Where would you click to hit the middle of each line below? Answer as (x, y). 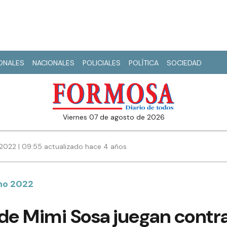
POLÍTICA (144, 63)
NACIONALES (53, 63)
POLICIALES (102, 63)
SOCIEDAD (184, 63)
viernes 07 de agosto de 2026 (116, 117)
